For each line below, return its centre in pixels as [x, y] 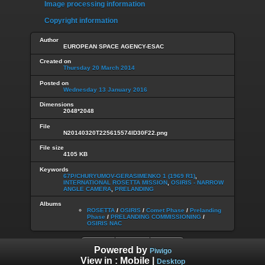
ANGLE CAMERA [87, 189]
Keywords [54, 169]
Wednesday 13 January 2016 [105, 89]
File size [52, 148]
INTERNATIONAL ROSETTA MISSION [115, 182]
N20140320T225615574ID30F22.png [115, 132]
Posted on [54, 83]
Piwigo [160, 251]
